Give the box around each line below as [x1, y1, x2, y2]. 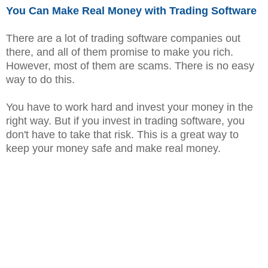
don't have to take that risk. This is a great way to [6, 129, 239, 141]
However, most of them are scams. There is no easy [6, 60, 254, 72]
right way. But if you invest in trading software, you [6, 115, 245, 127]
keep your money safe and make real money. [6, 142, 221, 155]
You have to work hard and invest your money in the [6, 101, 253, 114]
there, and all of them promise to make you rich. [6, 46, 233, 59]
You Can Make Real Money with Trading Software [6, 5, 257, 17]
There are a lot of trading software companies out [6, 32, 240, 45]
